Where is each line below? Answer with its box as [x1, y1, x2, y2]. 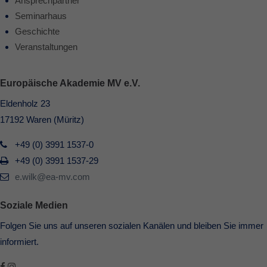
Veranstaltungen [15, 42, 77, 52]
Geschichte [15, 26, 60, 36]
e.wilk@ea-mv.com [15, 172, 90, 182]
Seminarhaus [15, 11, 67, 21]
